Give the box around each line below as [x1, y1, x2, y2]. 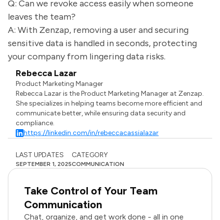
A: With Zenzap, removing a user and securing [8, 25, 189, 35]
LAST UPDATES [16, 151, 64, 159]
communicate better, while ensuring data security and [16, 109, 186, 117]
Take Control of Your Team [24, 184, 158, 197]
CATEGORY [72, 151, 108, 159]
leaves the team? [8, 11, 76, 22]
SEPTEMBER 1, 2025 [16, 161, 72, 167]
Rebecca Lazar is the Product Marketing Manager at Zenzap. [16, 89, 204, 98]
